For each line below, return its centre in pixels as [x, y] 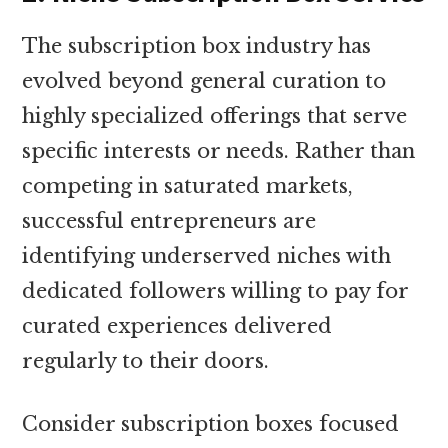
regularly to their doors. [146, 360]
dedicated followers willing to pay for [215, 290]
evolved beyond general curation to [204, 80]
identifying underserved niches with [207, 255]
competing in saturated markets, [188, 185]
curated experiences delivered [177, 325]
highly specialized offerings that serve [215, 115]
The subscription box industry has [197, 45]
